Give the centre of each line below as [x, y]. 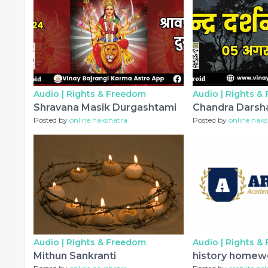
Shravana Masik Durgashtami [105, 108]
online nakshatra [98, 120]
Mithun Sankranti [75, 256]
